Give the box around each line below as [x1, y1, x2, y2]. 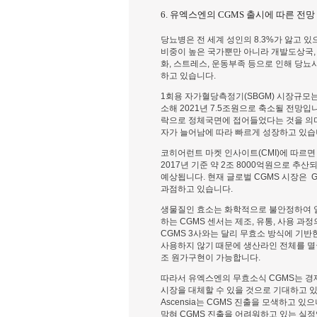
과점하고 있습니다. [161, 183, 233, 194]
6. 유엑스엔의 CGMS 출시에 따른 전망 [161, 9, 315, 21]
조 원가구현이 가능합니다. [161, 252, 260, 263]
